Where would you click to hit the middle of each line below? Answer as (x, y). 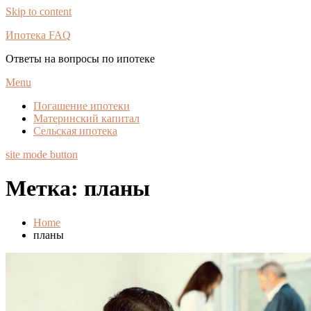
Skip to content (39, 11)
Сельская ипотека (75, 131)
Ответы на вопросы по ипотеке (80, 59)
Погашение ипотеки (82, 106)
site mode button (42, 154)
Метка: (45, 188)
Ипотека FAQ (38, 35)
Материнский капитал (86, 118)
